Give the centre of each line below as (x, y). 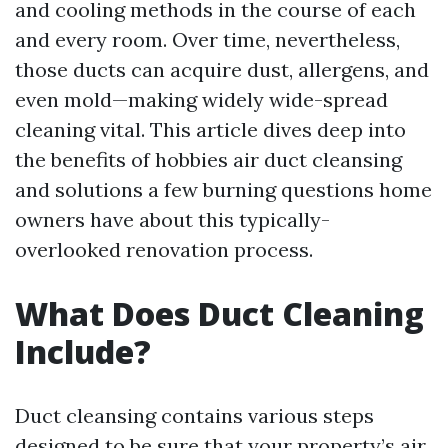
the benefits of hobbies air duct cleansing (208, 159)
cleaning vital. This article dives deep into (210, 129)
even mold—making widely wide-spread (201, 99)
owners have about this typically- (172, 219)
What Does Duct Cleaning (219, 313)
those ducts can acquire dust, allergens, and (222, 69)
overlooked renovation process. (164, 249)
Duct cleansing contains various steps (194, 415)
